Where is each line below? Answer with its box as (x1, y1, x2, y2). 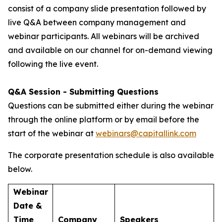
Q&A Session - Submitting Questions (8, 87, 159, 97)
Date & (13, 201, 42, 211)
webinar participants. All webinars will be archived (8, 31, 199, 41)
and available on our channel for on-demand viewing (8, 45, 213, 55)
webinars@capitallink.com (96, 128, 196, 138)
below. (8, 164, 32, 174)
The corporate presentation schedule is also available (8, 150, 214, 160)
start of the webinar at (8, 128, 96, 138)
